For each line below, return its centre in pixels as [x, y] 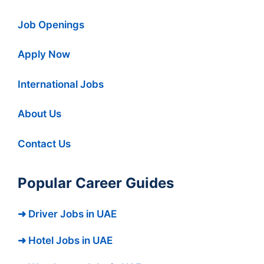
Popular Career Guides [96, 183]
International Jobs [61, 84]
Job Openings [51, 24]
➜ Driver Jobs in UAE [67, 214]
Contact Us [44, 143]
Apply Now [44, 55]
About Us [39, 114]
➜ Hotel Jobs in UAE [65, 241]
